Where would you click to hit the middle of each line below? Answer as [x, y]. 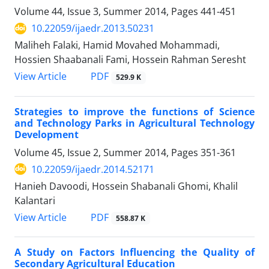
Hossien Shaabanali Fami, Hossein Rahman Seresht [130, 60]
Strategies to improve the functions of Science [134, 111]
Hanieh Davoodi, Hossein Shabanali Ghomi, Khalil [126, 186]
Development [47, 134]
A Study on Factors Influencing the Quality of [134, 252]
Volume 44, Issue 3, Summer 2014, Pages [107, 12]
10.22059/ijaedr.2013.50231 [93, 29]
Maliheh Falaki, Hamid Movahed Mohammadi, [117, 45]
